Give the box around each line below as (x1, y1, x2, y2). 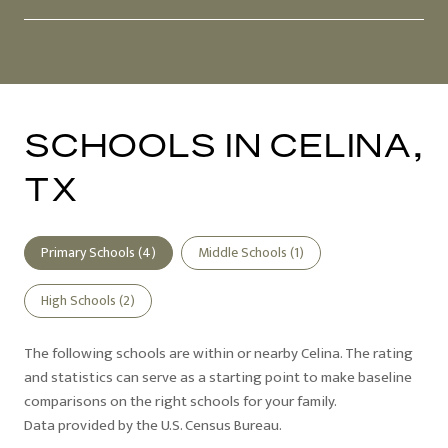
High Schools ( (41, 288, 123, 312)
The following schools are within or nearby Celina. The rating (24, 340, 413, 366)
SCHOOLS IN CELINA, (24, 123, 424, 167)
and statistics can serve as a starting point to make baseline (24, 364, 412, 390)
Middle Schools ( (198, 240, 294, 264)
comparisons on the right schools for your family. (24, 388, 337, 414)
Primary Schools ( (41, 240, 142, 264)
